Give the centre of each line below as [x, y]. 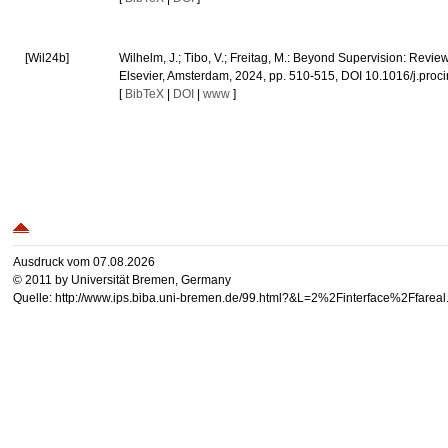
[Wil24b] [47, 58]
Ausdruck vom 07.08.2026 [84, 262]
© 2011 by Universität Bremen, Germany [122, 280]
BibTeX [145, 94]
